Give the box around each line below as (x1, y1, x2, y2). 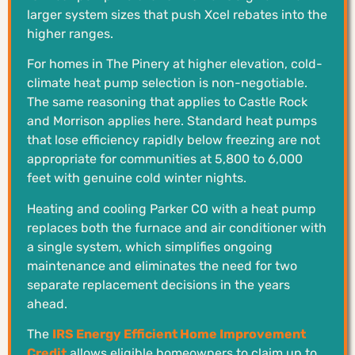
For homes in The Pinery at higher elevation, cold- (27, 56, 323, 72)
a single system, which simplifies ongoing (27, 239, 273, 254)
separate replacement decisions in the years (27, 277, 290, 292)
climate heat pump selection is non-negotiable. (27, 75, 307, 91)
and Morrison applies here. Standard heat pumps (27, 113, 317, 129)
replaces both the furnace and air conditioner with (27, 219, 326, 235)
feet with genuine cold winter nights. (27, 170, 246, 186)
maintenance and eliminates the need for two (27, 258, 297, 273)
